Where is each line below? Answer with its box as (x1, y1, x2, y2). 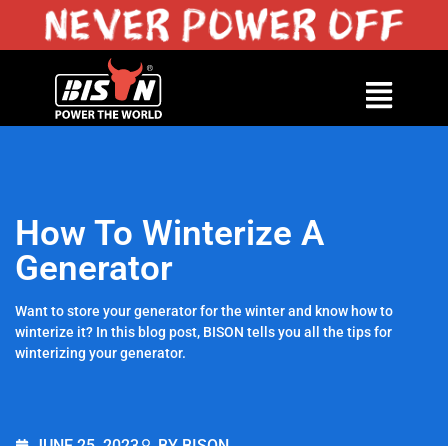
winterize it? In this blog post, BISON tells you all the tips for (15, 324, 392, 340)
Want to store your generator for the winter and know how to (15, 303, 393, 319)
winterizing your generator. (15, 345, 186, 361)
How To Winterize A (15, 213, 324, 254)
